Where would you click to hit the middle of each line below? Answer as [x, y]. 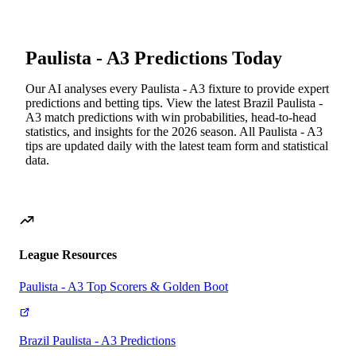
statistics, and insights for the [99, 132]
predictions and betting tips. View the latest [134, 103]
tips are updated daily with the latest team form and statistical [177, 146]
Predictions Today [206, 58]
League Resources [68, 255]
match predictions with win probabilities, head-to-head [179, 118]
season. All [228, 132]
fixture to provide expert [267, 89]
